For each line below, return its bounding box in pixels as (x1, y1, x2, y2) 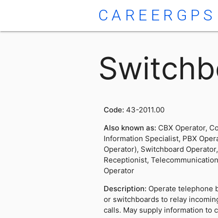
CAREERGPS (98, 6, 216, 24)
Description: (103, 184, 148, 194)
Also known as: (103, 123, 158, 133)
